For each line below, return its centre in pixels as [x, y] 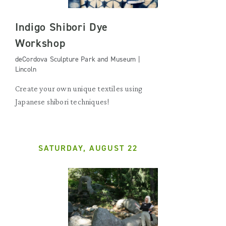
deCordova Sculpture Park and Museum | [78, 60]
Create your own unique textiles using [79, 89]
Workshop [40, 43]
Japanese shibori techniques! [63, 102]
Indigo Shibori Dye [62, 27]
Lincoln [26, 70]
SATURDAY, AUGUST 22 [88, 148]
